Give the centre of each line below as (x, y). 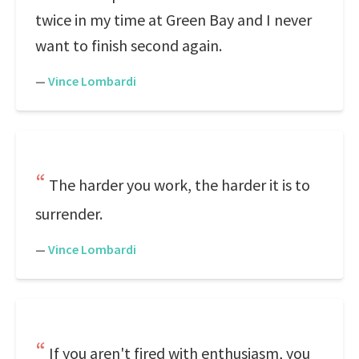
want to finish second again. (129, 45)
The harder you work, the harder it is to (179, 185)
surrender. (69, 214)
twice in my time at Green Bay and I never (173, 20)
